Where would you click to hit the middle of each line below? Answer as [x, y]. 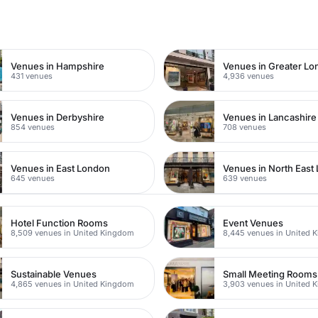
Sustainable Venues [54, 274]
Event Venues [253, 223]
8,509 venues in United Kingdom [73, 232]
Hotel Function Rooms [60, 223]
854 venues [33, 127]
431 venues [32, 76]
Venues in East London [61, 168]
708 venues [245, 127]
